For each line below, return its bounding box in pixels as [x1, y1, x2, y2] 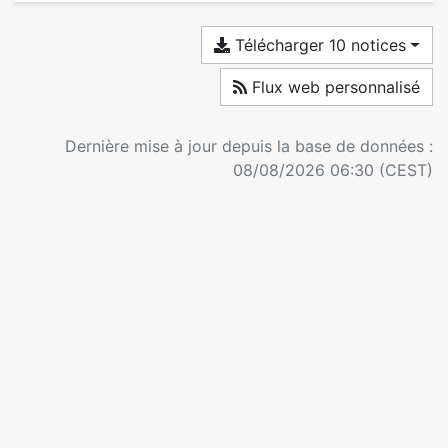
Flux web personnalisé [247, 77, 420, 98]
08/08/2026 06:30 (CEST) [233, 160, 433, 181]
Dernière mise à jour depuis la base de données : [65, 136, 433, 157]
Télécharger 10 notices [230, 35, 407, 56]
